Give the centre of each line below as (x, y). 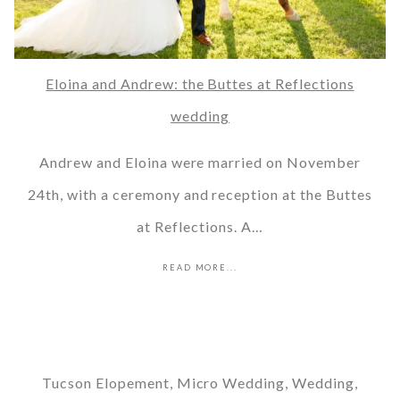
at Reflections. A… (200, 226)
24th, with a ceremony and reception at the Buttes (200, 194)
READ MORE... (200, 267)
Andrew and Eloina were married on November (200, 162)
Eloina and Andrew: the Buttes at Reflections (200, 83)
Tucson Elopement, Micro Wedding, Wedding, (200, 382)
